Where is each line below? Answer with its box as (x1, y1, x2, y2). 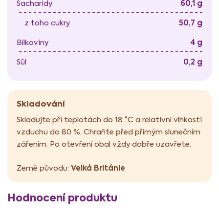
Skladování (17, 98, 65, 110)
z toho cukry (17, 18, 70, 27)
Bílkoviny (17, 37, 48, 47)
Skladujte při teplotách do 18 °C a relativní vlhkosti (17, 115, 202, 125)
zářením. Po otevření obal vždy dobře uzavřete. (17, 139, 191, 149)
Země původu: (17, 163, 71, 173)
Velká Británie (71, 163, 125, 174)
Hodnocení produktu (7, 190, 117, 205)
